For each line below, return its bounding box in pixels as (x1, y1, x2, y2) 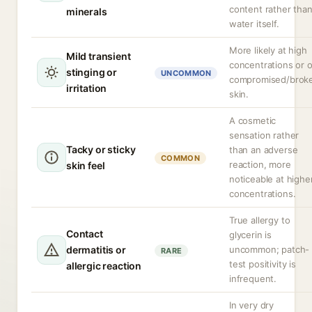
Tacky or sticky (66, 143, 136, 155)
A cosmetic (229, 115, 276, 126)
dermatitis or (66, 244, 126, 256)
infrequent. (229, 273, 277, 284)
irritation (66, 82, 107, 94)
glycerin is (229, 229, 272, 240)
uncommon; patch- (229, 244, 310, 255)
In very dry (229, 299, 274, 311)
